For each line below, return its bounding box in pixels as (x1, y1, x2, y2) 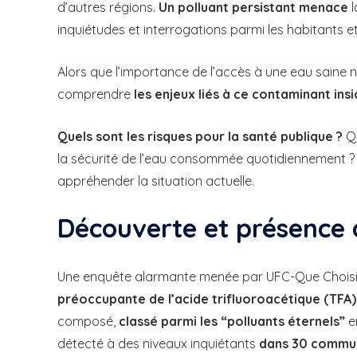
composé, (57, 313, 119, 330)
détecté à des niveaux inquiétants (57, 335, 259, 352)
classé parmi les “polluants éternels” (119, 313, 345, 330)
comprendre (57, 85, 134, 102)
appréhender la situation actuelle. (57, 172, 254, 189)
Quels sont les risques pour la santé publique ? (57, 127, 343, 144)
